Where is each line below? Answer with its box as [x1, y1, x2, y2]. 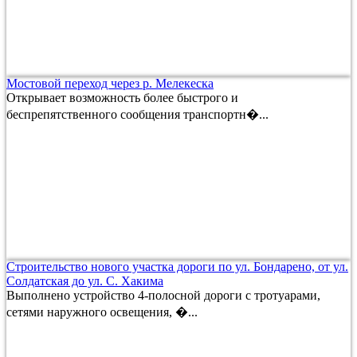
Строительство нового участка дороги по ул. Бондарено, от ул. [6, 259, 348, 273]
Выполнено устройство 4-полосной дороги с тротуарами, [6, 288, 320, 302]
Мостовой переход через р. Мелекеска [6, 76, 214, 90]
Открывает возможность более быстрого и [6, 90, 238, 104]
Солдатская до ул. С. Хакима [6, 273, 163, 288]
